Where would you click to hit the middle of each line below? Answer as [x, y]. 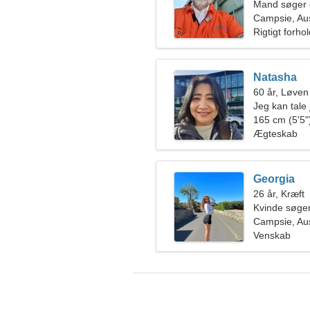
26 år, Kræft [279, 194]
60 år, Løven [281, 92]
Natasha [275, 77]
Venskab [272, 235]
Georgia [274, 179]
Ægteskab [275, 134]
